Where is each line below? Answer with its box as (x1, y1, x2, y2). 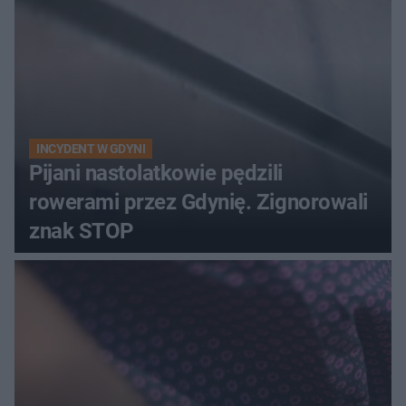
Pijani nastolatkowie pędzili (29, 160, 283, 187)
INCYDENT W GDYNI (36, 141, 146, 157)
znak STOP (29, 218, 133, 245)
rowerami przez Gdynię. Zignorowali (29, 189, 368, 216)
